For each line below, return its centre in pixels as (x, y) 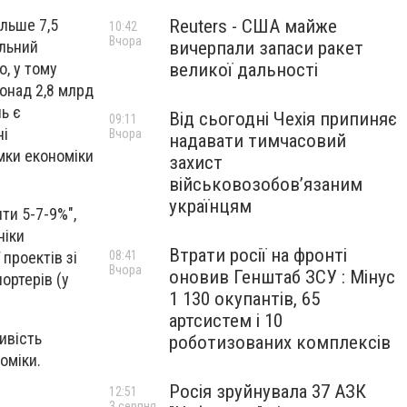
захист (196, 163)
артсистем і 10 (226, 321)
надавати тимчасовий (258, 141)
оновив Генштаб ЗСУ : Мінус (282, 277)
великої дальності (243, 70)
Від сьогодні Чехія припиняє (283, 119)
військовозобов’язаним (266, 184)
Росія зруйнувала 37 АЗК (268, 392)
